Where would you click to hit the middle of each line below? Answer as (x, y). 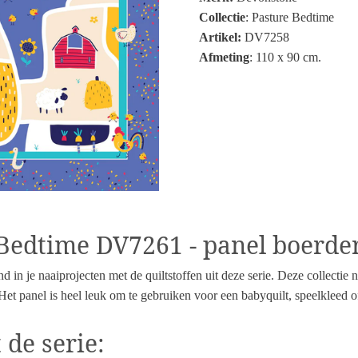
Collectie (222, 17)
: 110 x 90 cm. (285, 57)
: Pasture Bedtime (290, 17)
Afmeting (224, 57)
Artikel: (220, 37)
